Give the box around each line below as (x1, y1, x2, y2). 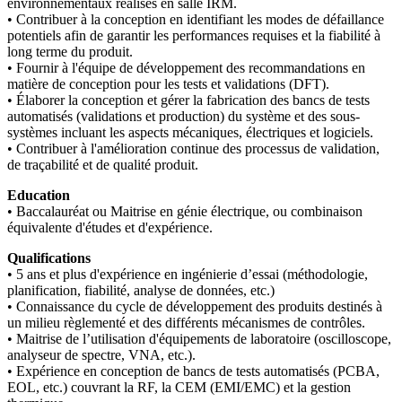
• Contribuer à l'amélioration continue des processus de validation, (7, 141, 380, 156)
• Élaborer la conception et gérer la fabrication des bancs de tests (7, 92, 370, 108)
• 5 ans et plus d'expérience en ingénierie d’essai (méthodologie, (7, 267, 368, 282)
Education (7, 188, 70, 203)
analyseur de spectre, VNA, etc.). (7, 347, 196, 363)
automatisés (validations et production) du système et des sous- (7, 109, 360, 124)
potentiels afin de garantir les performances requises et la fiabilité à (7, 28, 380, 43)
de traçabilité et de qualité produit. (7, 157, 202, 172)
